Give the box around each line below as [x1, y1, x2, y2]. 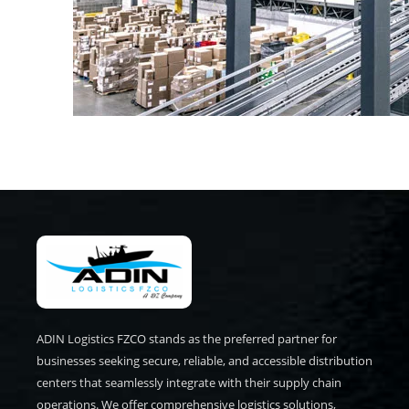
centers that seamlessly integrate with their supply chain [37, 374, 341, 391]
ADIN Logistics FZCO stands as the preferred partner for [37, 330, 337, 347]
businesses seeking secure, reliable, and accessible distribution [37, 352, 372, 369]
